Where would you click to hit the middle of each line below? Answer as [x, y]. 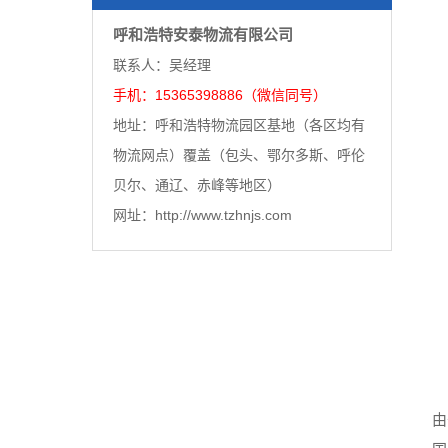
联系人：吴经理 [164, 65]
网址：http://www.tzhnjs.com [202, 215]
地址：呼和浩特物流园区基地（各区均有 [239, 125]
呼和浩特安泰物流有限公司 [203, 34]
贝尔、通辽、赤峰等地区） [199, 185]
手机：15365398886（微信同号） [222, 95]
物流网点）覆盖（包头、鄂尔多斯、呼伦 [239, 155]
